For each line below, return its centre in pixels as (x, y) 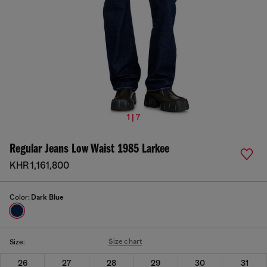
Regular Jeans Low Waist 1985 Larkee (89, 149)
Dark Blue (47, 197)
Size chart (125, 241)
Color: (20, 197)
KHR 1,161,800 (39, 166)
